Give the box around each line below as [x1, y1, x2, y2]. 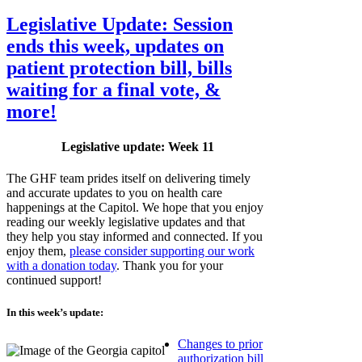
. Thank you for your [116, 259, 223, 273]
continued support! [6, 273, 102, 288]
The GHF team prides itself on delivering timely [6, 171, 250, 186]
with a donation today [6, 259, 116, 273]
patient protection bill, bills [6, 57, 232, 78]
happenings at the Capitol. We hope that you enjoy [6, 200, 263, 215]
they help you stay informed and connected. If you [6, 229, 263, 244]
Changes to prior [178, 336, 263, 351]
